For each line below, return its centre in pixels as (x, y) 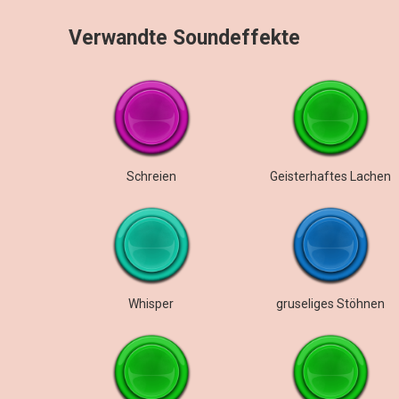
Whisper (151, 304)
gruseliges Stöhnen (330, 304)
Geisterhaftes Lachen (330, 176)
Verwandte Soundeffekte (184, 38)
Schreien (151, 176)
